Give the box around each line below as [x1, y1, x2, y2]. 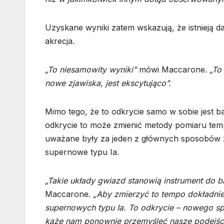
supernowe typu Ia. [45, 147, 119, 157]
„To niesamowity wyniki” [45, 64, 136, 75]
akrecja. [45, 36, 74, 46]
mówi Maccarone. [136, 64, 209, 75]
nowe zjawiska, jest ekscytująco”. [45, 78, 171, 88]
